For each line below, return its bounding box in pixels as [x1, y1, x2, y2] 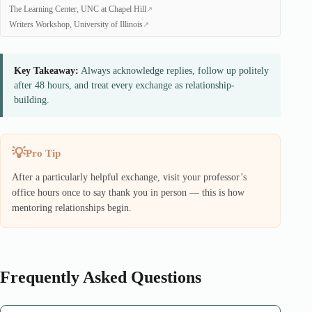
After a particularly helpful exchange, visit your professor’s [12, 172, 247, 182]
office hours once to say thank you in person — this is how [12, 187, 244, 198]
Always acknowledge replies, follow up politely [79, 65, 269, 76]
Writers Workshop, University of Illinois [9, 19, 143, 29]
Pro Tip [26, 148, 61, 159]
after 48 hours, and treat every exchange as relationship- [14, 80, 235, 91]
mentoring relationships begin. [12, 203, 132, 213]
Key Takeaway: [14, 65, 79, 76]
